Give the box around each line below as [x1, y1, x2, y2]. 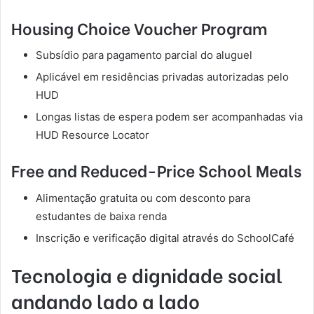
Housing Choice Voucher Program [11, 15, 267, 39]
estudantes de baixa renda [36, 209, 167, 223]
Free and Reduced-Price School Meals [11, 158, 301, 182]
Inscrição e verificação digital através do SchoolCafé [36, 231, 294, 245]
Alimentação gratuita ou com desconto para [36, 191, 250, 205]
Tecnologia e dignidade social [11, 260, 282, 288]
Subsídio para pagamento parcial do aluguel [36, 48, 252, 62]
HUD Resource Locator [36, 128, 149, 142]
